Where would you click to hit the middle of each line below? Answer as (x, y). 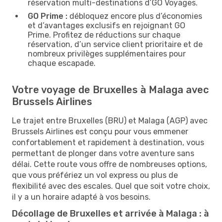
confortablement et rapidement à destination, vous (108, 142)
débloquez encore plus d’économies (135, 16)
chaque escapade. (62, 63)
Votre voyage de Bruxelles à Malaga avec (110, 89)
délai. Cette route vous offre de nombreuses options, (110, 164)
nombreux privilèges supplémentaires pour (107, 54)
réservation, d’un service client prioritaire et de (115, 44)
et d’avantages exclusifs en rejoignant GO (107, 25)
